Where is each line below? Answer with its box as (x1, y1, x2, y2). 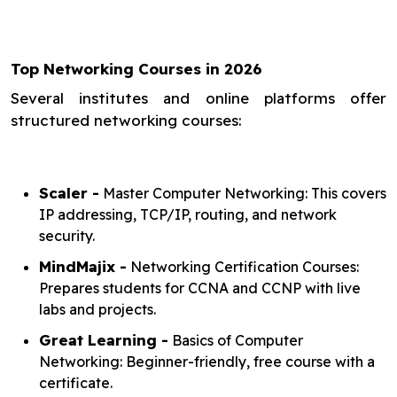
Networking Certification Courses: (127, 258, 359, 276)
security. (39, 227, 95, 245)
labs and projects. (39, 300, 156, 318)
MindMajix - (39, 257, 127, 276)
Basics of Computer (168, 331, 303, 349)
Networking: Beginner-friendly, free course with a (39, 353, 375, 370)
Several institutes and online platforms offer (11, 89, 386, 107)
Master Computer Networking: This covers (99, 184, 386, 202)
